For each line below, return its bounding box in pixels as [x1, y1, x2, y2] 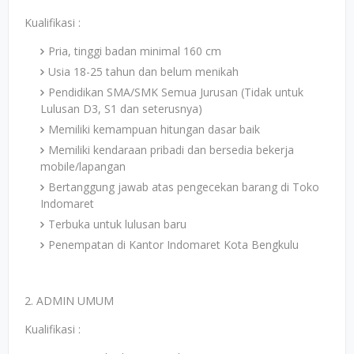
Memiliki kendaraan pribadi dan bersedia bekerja [48, 142, 294, 157]
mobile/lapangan [40, 159, 126, 174]
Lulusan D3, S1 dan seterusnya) [40, 101, 202, 116]
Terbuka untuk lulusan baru [48, 217, 186, 232]
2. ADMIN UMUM [24, 293, 114, 308]
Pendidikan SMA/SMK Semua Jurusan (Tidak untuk [48, 85, 303, 100]
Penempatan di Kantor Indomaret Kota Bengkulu [48, 237, 299, 252]
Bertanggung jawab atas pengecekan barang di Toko [48, 179, 319, 194]
